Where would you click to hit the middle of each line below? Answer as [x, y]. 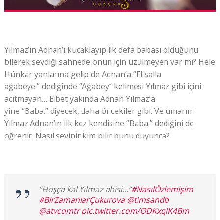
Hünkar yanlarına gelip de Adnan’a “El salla [82, 74]
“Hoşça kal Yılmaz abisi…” [85, 189]
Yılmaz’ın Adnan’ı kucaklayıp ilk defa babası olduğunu [101, 50]
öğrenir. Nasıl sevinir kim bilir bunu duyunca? [87, 136]
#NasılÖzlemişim [162, 189]
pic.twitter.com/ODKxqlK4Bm [135, 211]
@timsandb [148, 200]
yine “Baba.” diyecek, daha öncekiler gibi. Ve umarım [99, 111]
